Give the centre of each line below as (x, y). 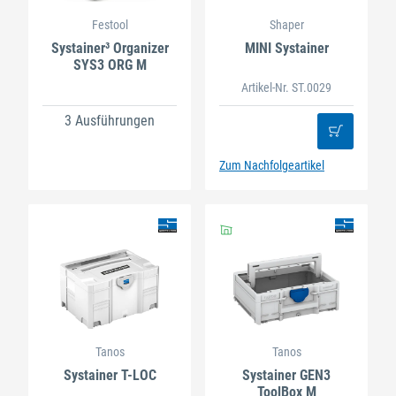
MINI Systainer (286, 49)
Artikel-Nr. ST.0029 (286, 87)
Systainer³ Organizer (110, 49)
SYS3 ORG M (110, 65)
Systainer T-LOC (110, 375)
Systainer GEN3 (286, 375)
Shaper (286, 25)
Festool (110, 25)
